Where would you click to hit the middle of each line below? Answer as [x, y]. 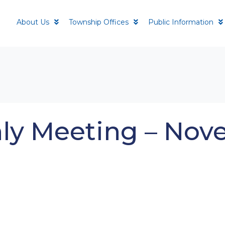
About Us [33, 22]
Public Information [181, 22]
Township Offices [99, 22]
